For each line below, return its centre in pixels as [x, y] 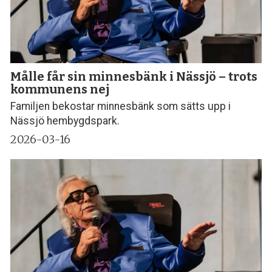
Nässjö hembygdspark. [65, 121]
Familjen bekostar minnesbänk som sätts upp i [121, 107]
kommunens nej [60, 89]
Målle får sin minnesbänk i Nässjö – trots [134, 76]
